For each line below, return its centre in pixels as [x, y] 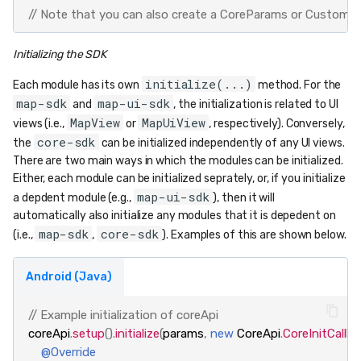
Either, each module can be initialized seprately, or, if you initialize [179, 179]
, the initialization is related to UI [256, 105]
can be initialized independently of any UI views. [222, 143]
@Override [68, 352]
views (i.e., [40, 124]
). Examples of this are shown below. [254, 235]
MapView [95, 123]
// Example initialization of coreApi [123, 315]
